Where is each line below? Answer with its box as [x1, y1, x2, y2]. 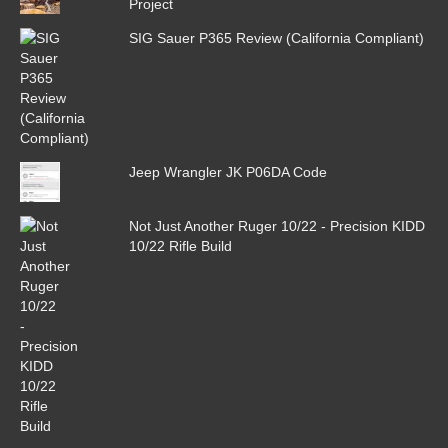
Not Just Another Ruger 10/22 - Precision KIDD [128, 218, 425, 235]
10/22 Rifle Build [128, 238, 232, 255]
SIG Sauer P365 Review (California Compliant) [128, 30, 424, 47]
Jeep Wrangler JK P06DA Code [128, 164, 327, 181]
